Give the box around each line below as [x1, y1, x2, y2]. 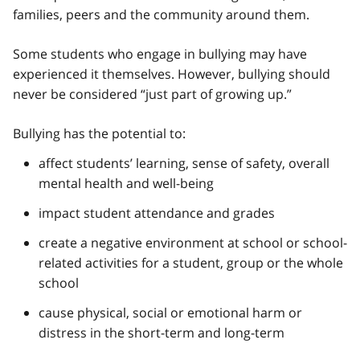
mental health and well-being [39, 174, 214, 192]
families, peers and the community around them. [13, 5, 309, 23]
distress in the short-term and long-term [39, 323, 284, 342]
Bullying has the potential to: [13, 124, 186, 142]
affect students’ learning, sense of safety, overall [39, 153, 329, 172]
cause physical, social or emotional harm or [39, 303, 302, 321]
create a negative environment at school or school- [39, 233, 347, 252]
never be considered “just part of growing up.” [13, 84, 292, 103]
